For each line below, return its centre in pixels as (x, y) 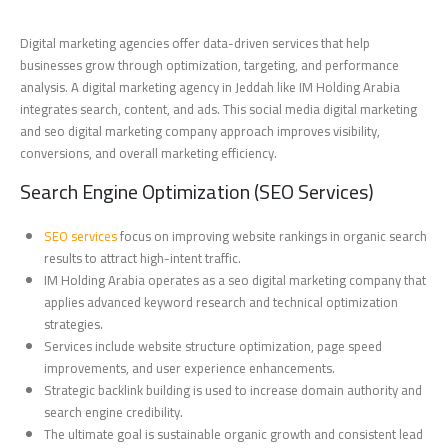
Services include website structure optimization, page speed (213, 346)
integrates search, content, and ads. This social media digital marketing (218, 109)
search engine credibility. (114, 412)
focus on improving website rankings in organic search (272, 236)
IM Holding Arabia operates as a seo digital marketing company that (235, 280)
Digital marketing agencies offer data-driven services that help (195, 43)
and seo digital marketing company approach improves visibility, (200, 131)
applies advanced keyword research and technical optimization (221, 302)
